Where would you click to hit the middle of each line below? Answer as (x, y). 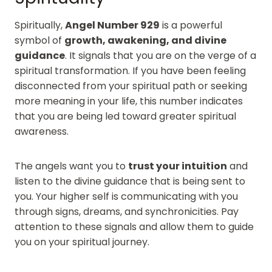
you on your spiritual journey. (82, 242)
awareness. (42, 131)
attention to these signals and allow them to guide (134, 226)
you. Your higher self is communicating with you (126, 196)
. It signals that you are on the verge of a (161, 55)
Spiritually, (40, 25)
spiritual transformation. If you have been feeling (130, 70)
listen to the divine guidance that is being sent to (130, 181)
